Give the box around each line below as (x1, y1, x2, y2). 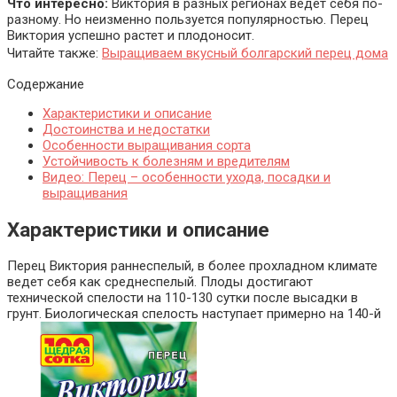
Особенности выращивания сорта (43, 137, 251, 154)
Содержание (7, 76, 84, 93)
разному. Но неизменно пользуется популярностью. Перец (7, 12, 369, 28)
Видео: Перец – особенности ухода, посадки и (43, 169, 331, 186)
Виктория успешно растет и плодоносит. (7, 27, 254, 44)
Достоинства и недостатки (43, 121, 210, 138)
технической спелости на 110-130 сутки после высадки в (7, 289, 358, 306)
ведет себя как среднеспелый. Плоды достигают (7, 273, 313, 290)
